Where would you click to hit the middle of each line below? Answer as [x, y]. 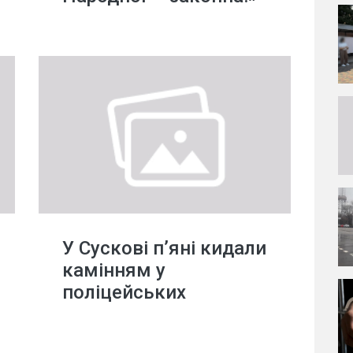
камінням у [114, 270]
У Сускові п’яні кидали [164, 248]
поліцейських [124, 292]
